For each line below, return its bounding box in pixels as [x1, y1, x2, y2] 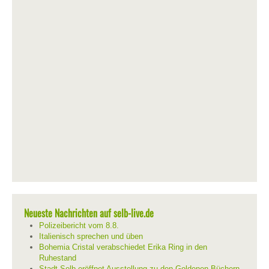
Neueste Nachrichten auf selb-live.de [24, 206, 154, 220]
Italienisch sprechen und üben [39, 232, 143, 241]
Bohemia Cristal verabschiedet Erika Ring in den [39, 243, 207, 252]
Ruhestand [39, 253, 76, 262]
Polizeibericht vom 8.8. [39, 221, 119, 230]
